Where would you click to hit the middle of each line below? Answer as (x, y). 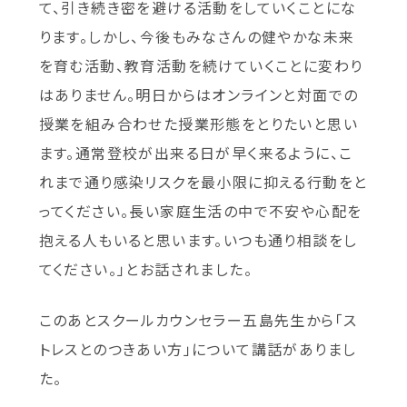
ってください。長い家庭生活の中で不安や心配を (200, 210)
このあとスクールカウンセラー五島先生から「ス (198, 319)
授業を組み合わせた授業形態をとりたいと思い (198, 123)
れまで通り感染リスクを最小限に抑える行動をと (203, 181)
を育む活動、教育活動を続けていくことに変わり (201, 65)
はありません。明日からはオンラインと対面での (199, 94)
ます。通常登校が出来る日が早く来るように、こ (196, 152)
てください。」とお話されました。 (145, 268)
